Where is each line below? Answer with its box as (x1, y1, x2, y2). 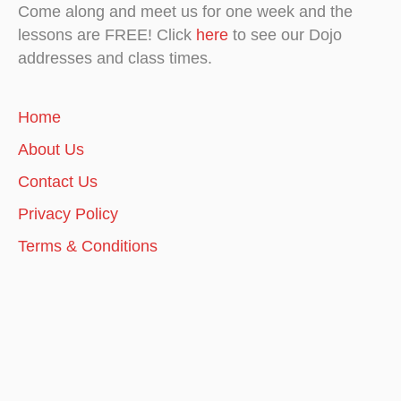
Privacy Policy (18, 205, 118, 224)
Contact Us (18, 173, 98, 192)
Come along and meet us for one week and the (18, 3, 353, 21)
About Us (18, 141, 84, 159)
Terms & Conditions (18, 237, 158, 256)
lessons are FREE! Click (18, 26, 196, 45)
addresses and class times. (18, 49, 212, 68)
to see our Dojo (228, 26, 342, 45)
